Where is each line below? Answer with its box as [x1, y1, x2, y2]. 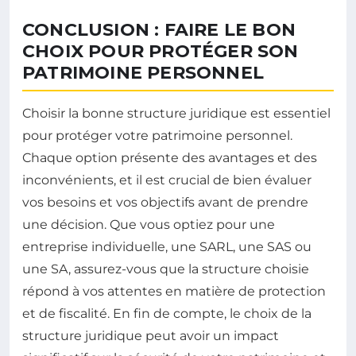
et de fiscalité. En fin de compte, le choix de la [22, 306, 311, 322]
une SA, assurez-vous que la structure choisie [22, 261, 309, 277]
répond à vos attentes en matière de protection [22, 284, 326, 300]
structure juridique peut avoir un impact [22, 328, 279, 344]
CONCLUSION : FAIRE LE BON [22, 19, 296, 41]
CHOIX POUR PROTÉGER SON [22, 41, 299, 63]
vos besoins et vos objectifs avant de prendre [22, 195, 308, 211]
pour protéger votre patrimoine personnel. [22, 128, 292, 144]
